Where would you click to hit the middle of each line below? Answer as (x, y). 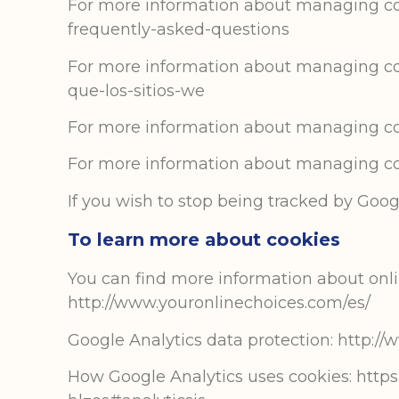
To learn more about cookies (204, 240)
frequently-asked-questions (179, 30)
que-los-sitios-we (137, 90)
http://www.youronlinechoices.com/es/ (220, 303)
